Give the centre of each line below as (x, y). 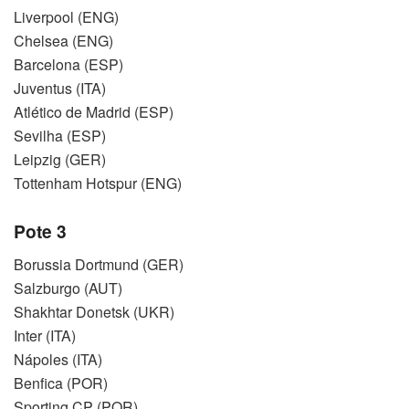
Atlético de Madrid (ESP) (94, 111)
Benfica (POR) (61, 383)
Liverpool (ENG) (66, 16)
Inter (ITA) (45, 335)
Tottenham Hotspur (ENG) (98, 183)
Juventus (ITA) (60, 88)
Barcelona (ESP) (68, 64)
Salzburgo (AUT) (68, 288)
